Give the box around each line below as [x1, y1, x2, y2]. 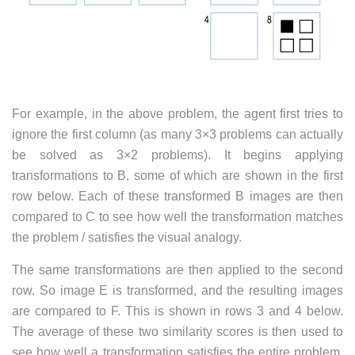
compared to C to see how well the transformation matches [12, 210, 343, 224]
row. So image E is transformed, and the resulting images [12, 284, 343, 298]
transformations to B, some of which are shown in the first [12, 169, 343, 183]
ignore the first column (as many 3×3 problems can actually [12, 128, 343, 142]
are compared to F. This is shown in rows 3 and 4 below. [12, 304, 343, 319]
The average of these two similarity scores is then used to [12, 325, 343, 339]
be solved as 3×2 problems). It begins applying [12, 148, 343, 162]
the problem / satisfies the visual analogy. [12, 231, 242, 245]
